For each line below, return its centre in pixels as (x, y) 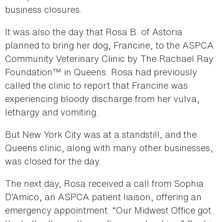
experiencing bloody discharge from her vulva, (102, 99)
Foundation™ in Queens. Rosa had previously (101, 72)
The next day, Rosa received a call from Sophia (104, 184)
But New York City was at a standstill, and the (101, 135)
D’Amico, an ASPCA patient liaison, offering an (103, 197)
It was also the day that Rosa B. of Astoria (94, 32)
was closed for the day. (53, 161)
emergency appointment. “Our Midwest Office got (108, 210)
